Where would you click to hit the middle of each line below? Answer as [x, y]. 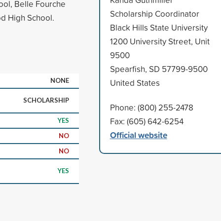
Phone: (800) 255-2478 [151, 107]
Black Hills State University [159, 27]
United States [135, 82]
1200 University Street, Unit [160, 41]
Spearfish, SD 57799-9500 [159, 69]
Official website [138, 135]
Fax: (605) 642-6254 [147, 121]
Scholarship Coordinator [154, 13]
